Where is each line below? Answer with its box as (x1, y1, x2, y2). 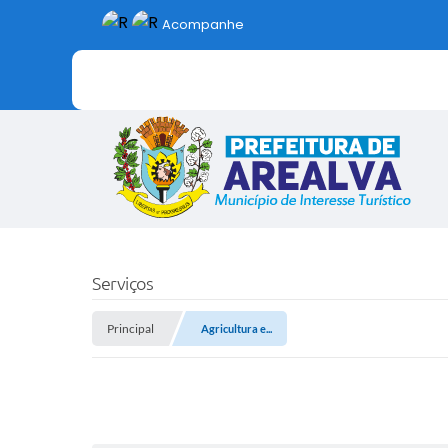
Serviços (92, 273, 153, 294)
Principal (107, 321, 154, 337)
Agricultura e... (201, 322, 272, 336)
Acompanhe (162, 15, 244, 34)
